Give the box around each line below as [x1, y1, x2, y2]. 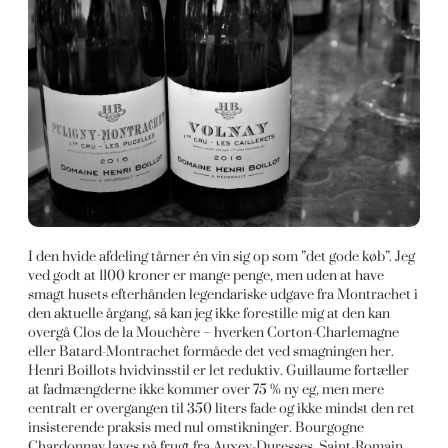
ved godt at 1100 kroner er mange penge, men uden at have [28, 267, 385, 285]
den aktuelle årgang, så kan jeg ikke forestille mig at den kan [28, 305, 391, 323]
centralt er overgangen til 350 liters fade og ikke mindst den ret [28, 400, 416, 418]
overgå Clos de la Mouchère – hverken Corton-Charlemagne [28, 324, 400, 342]
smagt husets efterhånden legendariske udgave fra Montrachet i [28, 286, 419, 304]
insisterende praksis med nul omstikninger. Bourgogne [28, 419, 365, 437]
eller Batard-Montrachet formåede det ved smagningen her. [28, 343, 395, 361]
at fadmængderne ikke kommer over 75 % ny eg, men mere [28, 381, 385, 399]
